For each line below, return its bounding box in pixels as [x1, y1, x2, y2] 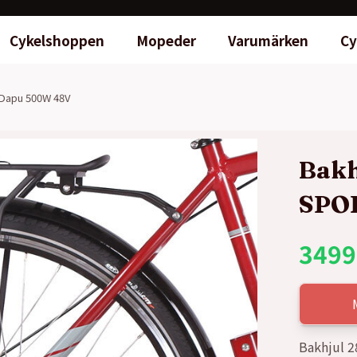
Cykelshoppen [9, 29, 104, 50]
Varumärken [227, 29, 308, 50]
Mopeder [135, 29, 196, 50]
